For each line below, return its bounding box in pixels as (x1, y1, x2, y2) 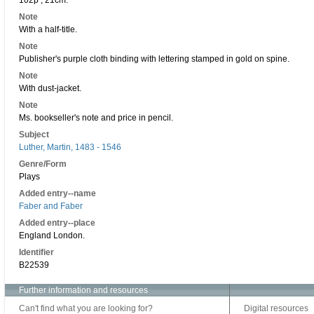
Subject (19, 130, 49, 139)
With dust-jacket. (19, 83, 81, 93)
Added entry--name (19, 189, 96, 198)
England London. (19, 231, 85, 240)
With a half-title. (19, 25, 77, 34)
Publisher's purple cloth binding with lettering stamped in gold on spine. (19, 54, 289, 64)
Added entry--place (19, 218, 95, 228)
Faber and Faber (19, 201, 83, 211)
